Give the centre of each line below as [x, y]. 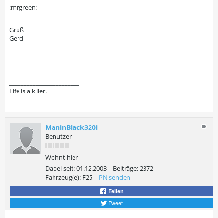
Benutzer [58, 136]
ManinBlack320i [72, 127]
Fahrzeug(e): [63, 177]
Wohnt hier [62, 157]
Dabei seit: [60, 168]
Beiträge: [126, 168]
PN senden [115, 177]
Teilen [115, 191]
